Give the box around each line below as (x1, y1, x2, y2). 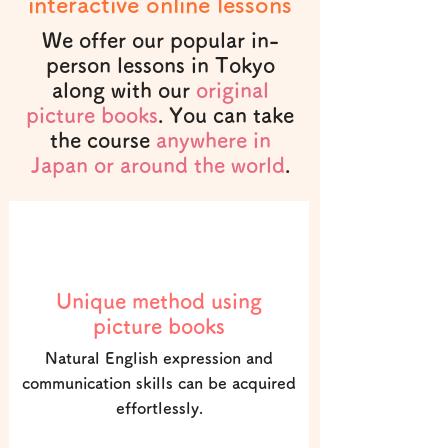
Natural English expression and (45, 350, 273, 366)
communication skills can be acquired (22, 375, 296, 391)
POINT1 (118, 235, 194, 267)
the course (49, 130, 156, 151)
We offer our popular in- (41, 30, 279, 51)
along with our (51, 80, 196, 101)
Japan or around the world (30, 155, 285, 176)
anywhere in (155, 130, 271, 151)
